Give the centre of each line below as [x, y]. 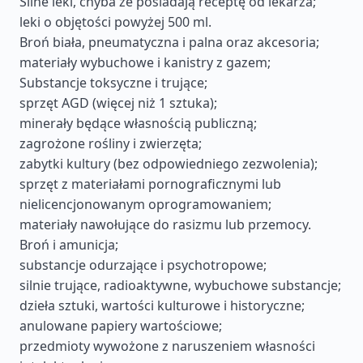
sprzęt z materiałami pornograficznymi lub [150, 184]
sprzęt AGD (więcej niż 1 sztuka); [118, 103]
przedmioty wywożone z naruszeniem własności [167, 346]
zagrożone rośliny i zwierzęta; [111, 143]
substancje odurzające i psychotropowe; [143, 265]
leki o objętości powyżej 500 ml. [115, 22]
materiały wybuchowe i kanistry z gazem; [145, 62]
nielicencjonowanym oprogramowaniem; [145, 204]
